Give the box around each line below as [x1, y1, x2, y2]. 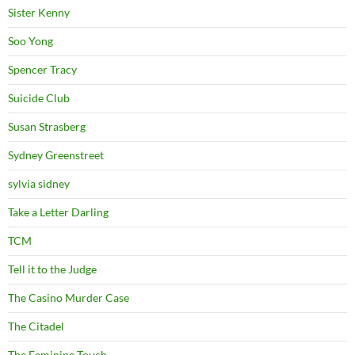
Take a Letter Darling [8, 205, 109, 219]
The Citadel [8, 319, 64, 334]
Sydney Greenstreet [8, 148, 104, 162]
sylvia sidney [8, 177, 70, 191]
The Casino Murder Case [8, 291, 129, 305]
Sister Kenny [8, 6, 70, 20]
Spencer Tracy [8, 63, 77, 77]
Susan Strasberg [8, 120, 86, 134]
